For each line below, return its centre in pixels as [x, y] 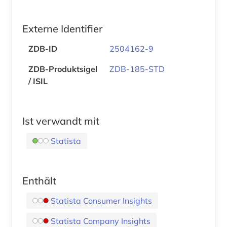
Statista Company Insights [101, 221]
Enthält [39, 180]
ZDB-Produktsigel [63, 69]
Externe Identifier [62, 28]
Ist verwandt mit [61, 121]
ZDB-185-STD [137, 69]
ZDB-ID [43, 48]
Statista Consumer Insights [101, 200]
